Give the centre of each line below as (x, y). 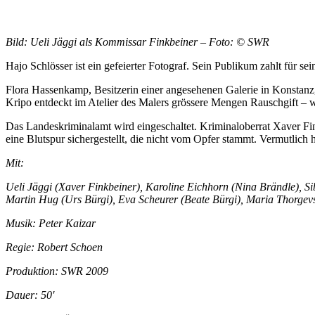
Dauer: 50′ (30, 295)
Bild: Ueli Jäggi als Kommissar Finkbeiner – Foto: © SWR (137, 41)
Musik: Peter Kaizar (51, 223)
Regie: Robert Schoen (54, 247)
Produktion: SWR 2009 (57, 271)
